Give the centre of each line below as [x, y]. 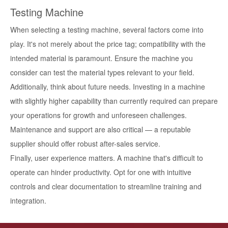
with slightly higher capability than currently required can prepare [114, 101]
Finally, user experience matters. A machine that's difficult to [107, 158]
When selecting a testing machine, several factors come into [107, 30]
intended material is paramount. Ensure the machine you [102, 58]
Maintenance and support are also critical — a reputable [101, 130]
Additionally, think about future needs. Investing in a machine [108, 87]
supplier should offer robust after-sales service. [85, 144]
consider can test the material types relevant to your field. [102, 73]
